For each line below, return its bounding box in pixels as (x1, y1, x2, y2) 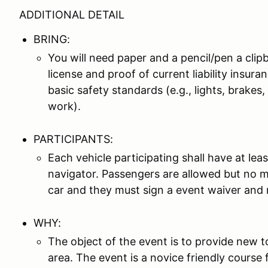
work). (48, 100, 81, 112)
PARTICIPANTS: (33, 133, 113, 145)
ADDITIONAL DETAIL (19, 8, 124, 21)
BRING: (33, 33, 82, 45)
